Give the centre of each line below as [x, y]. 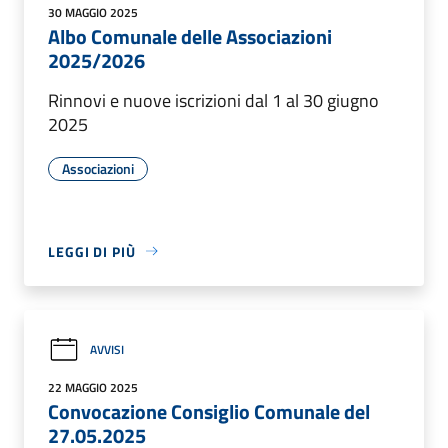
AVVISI [107, 350]
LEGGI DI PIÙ [92, 251]
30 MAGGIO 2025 [93, 12]
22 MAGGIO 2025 [93, 387]
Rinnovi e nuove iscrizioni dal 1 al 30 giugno [213, 100]
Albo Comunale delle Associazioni [190, 36]
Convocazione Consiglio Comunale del [209, 411]
